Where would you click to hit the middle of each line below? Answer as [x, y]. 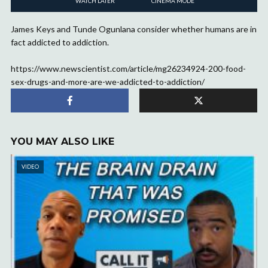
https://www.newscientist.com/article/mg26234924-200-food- [128, 68]
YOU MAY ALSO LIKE [63, 141]
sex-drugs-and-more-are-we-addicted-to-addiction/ [108, 81]
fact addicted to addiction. [60, 42]
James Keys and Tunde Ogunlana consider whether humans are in [134, 29]
